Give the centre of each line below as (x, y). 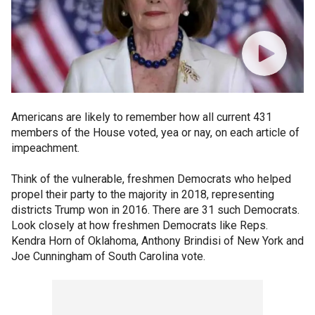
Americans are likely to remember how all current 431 (142, 117)
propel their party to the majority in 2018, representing (143, 194)
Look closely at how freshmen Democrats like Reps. (140, 225)
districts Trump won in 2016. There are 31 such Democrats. (155, 210)
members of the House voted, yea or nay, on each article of (155, 133)
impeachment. (45, 148)
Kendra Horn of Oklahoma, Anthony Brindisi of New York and (157, 241)
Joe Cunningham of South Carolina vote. (108, 256)
